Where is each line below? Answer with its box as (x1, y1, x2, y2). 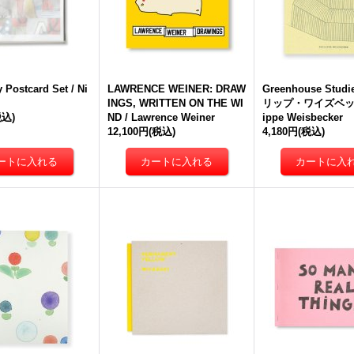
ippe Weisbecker (262, 111, 343, 124)
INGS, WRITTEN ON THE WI (107, 97, 243, 110)
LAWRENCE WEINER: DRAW (107, 83, 246, 96)
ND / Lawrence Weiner (107, 111, 215, 124)
